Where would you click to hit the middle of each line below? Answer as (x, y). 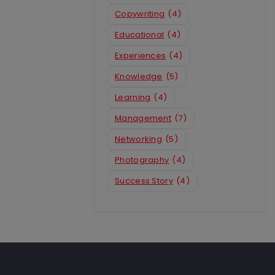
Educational (140, 35)
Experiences (141, 56)
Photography (142, 160)
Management (143, 118)
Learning (133, 98)
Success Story (144, 181)
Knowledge (139, 77)
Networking (138, 139)
